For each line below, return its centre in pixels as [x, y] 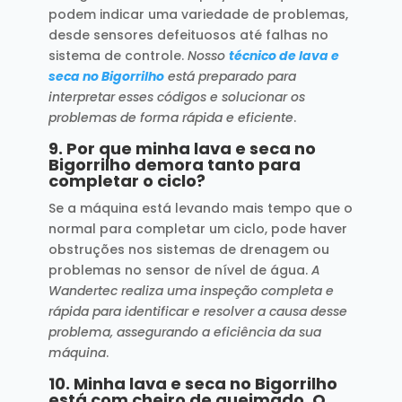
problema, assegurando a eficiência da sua [184, 332]
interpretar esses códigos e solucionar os [176, 96]
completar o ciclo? [127, 180]
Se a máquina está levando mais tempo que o [200, 208]
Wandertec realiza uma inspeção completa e [191, 290]
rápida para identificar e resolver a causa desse [197, 311]
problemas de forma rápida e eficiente [170, 117]
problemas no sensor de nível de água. [179, 270]
